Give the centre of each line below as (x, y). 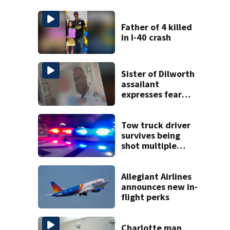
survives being (151, 135)
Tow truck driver (156, 125)
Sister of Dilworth (158, 73)
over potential (151, 104)
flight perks (146, 197)
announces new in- (160, 187)
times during (148, 156)
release (137, 114)
